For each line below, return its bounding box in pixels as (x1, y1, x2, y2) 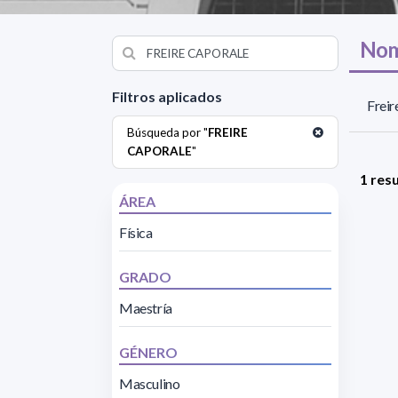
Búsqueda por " (127, 124, 208, 139)
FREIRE (208, 124, 248, 139)
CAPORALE (127, 143, 192, 158)
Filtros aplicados (112, 87, 222, 105)
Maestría (119, 298, 172, 316)
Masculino (119, 374, 180, 392)
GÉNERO (119, 343, 178, 361)
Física (119, 223, 153, 241)
